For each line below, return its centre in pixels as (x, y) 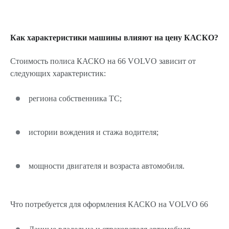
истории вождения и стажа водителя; (94, 132)
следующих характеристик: (58, 73)
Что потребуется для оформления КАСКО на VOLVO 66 (109, 204)
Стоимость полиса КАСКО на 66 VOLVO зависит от (103, 61)
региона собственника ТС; (75, 98)
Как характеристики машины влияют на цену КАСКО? (114, 38)
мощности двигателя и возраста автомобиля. (107, 166)
